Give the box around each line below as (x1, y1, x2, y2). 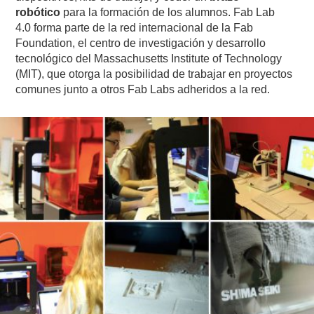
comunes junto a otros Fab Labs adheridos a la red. (15, 83, 271, 95)
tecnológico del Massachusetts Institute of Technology (15, 52, 282, 64)
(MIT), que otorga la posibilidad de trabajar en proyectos (15, 67, 293, 80)
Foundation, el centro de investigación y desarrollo (15, 36, 266, 49)
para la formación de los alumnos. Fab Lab (60, 6, 275, 18)
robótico (15, 6, 61, 18)
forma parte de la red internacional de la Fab (34, 21, 254, 34)
